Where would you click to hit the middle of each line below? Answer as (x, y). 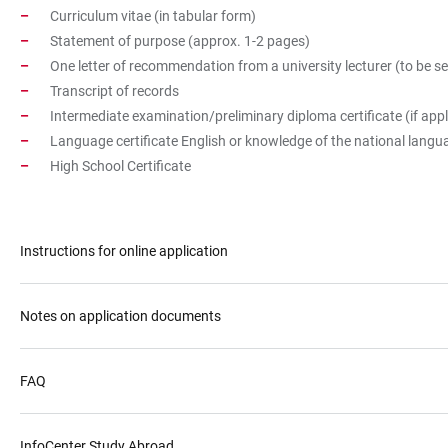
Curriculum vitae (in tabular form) (153, 16)
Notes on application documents (120, 316)
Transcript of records (114, 91)
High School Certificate (120, 166)
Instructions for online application (124, 251)
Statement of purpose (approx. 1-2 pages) (180, 41)
